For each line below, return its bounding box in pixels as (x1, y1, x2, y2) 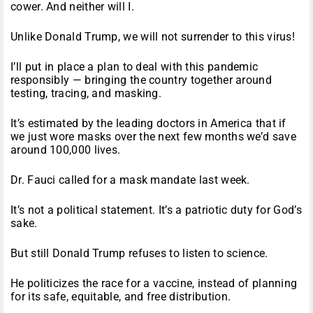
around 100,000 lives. (10, 143, 121, 157)
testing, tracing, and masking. (10, 87, 162, 101)
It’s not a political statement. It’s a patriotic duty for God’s (10, 203, 302, 217)
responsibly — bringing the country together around (10, 73, 272, 87)
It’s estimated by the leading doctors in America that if (10, 117, 286, 131)
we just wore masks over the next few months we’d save (10, 130, 296, 144)
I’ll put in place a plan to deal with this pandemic (10, 60, 259, 74)
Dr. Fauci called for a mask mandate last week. (10, 173, 250, 187)
